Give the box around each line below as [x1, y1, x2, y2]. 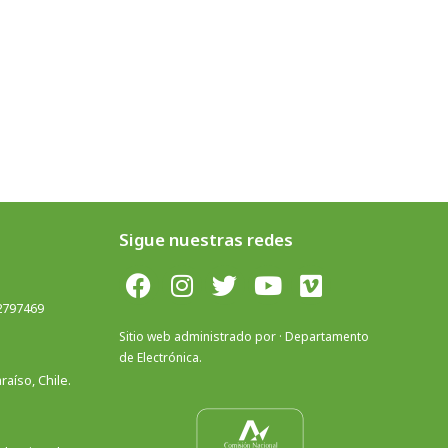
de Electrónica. [118, 348, 202, 366]
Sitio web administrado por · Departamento [118, 327, 369, 345]
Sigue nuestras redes [118, 228, 293, 252]
